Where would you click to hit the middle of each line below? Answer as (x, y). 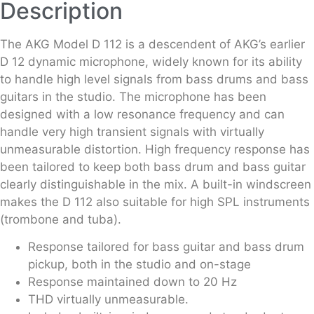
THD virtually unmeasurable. (108, 300)
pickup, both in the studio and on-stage (139, 265)
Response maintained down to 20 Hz (132, 282)
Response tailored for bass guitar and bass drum (166, 247)
